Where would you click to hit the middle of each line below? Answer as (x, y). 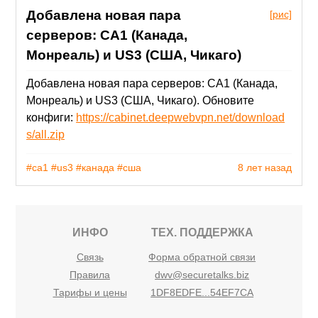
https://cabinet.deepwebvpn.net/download (181, 118)
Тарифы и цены (90, 292)
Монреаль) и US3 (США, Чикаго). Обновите (141, 101)
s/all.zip (46, 135)
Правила (90, 274)
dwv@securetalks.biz (202, 274)
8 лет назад (264, 167)
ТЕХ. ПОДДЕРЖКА (202, 232)
